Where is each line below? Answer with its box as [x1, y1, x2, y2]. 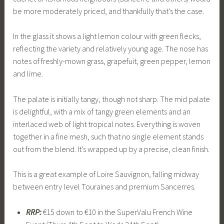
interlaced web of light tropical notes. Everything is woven [13, 118, 201, 129]
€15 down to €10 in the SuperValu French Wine [41, 207, 192, 217]
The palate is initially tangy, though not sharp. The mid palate [13, 93, 210, 104]
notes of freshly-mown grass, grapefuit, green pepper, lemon [13, 56, 211, 66]
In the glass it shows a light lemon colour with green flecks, [13, 31, 201, 41]
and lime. [13, 68, 43, 79]
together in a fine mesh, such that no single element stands [13, 131, 204, 141]
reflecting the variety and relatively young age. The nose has [13, 43, 208, 54]
